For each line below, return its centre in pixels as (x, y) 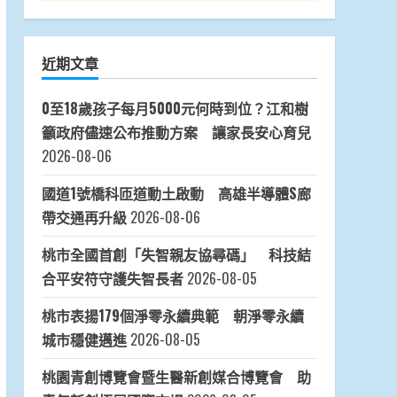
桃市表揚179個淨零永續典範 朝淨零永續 (172, 316)
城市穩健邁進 (84, 340)
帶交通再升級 (84, 218)
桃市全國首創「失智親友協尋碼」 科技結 (176, 255)
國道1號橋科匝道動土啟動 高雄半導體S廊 (176, 194)
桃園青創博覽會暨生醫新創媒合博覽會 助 (176, 377)
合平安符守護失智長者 (112, 279)
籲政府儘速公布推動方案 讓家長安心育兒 (176, 132)
